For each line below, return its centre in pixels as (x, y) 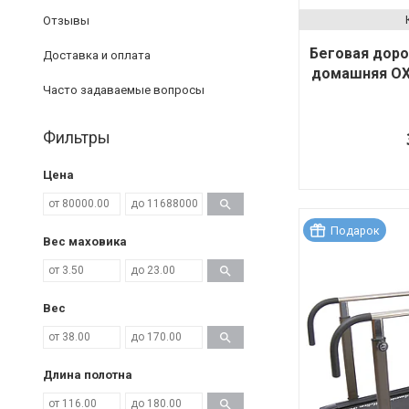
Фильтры (77, 137)
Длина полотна (88, 374)
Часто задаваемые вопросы (124, 89)
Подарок (355, 230)
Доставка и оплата (97, 55)
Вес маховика (85, 241)
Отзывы (66, 20)
